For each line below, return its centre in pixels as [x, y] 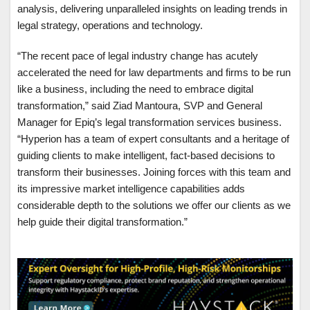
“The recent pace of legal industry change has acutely [138, 55]
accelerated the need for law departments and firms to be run [154, 72]
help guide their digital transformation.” [102, 221]
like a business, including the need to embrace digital [135, 89]
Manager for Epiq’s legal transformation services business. [149, 122]
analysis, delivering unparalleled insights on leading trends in [152, 8]
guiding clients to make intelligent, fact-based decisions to [146, 155]
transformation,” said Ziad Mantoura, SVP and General [140, 105]
